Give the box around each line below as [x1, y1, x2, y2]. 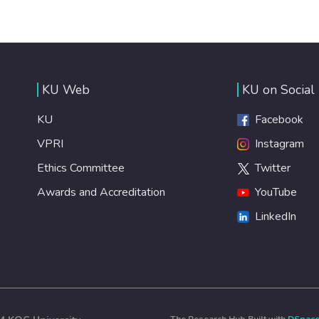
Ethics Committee [37, 159, 125, 176]
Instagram [249, 135, 304, 152]
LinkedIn [249, 208, 296, 224]
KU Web [42, 80, 90, 98]
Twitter [249, 159, 291, 176]
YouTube [249, 184, 297, 200]
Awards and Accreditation [37, 184, 165, 200]
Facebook [249, 111, 303, 127]
